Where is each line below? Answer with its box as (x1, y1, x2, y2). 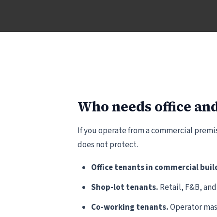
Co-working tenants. (91, 201, 169, 213)
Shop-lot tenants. (91, 182, 158, 193)
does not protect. (77, 139, 138, 151)
